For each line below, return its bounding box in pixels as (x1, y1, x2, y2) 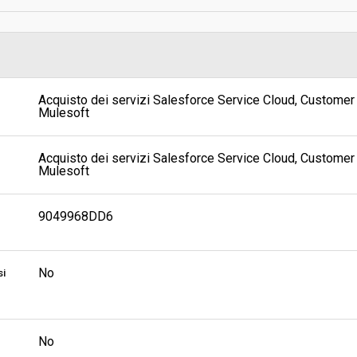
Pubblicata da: (187, 69, 261, 80)
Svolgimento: (187, 26, 253, 38)
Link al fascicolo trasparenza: (187, 111, 339, 123)
